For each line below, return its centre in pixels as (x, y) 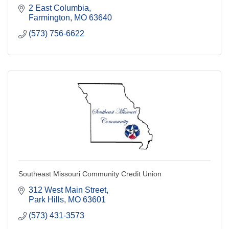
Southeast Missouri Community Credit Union (90, 174)
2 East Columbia (59, 8)
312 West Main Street (67, 190)
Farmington (49, 18)
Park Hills (46, 200)
